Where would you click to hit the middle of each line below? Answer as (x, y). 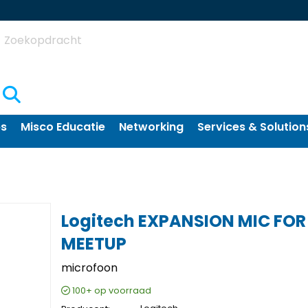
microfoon (89, 268)
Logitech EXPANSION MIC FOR (184, 221)
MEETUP (94, 244)
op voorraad (123, 290)
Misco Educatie (63, 127)
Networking (151, 127)
